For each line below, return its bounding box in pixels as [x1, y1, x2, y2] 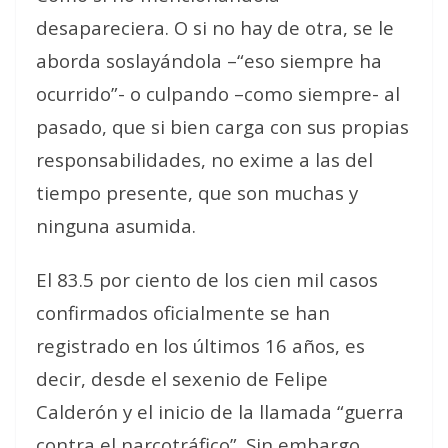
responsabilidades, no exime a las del [36, 147, 373, 172]
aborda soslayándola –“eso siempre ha [36, 48, 382, 73]
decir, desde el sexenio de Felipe [36, 366, 328, 391]
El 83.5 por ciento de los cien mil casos [36, 267, 378, 292]
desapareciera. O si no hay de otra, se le [36, 15, 394, 40]
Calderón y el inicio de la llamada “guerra [36, 399, 404, 424]
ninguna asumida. [36, 213, 196, 238]
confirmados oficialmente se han [36, 300, 330, 325]
